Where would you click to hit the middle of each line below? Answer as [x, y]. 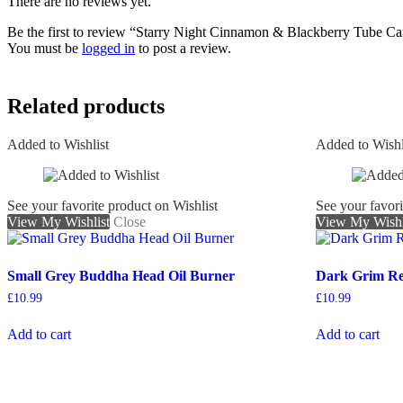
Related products [86, 106]
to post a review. [183, 48]
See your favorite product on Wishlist [112, 205]
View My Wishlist [58, 221]
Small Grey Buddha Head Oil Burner [121, 275]
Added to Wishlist [58, 144]
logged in [108, 48]
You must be [45, 48]
